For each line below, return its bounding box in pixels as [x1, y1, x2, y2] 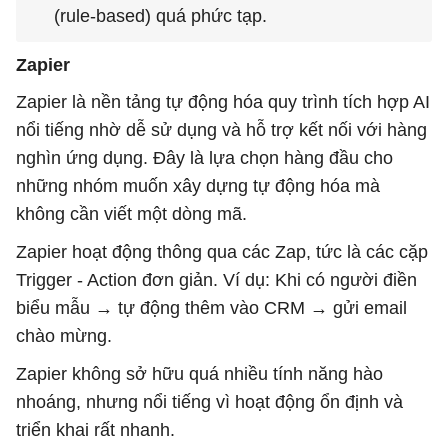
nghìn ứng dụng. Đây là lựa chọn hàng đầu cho [16, 148, 393, 169]
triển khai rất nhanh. [16, 420, 175, 441]
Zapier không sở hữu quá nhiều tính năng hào [16, 364, 383, 385]
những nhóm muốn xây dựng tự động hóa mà [16, 176, 380, 197]
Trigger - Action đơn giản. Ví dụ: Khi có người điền [16, 270, 417, 291]
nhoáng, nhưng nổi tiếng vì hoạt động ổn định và [16, 392, 403, 413]
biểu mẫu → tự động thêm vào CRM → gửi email [16, 298, 407, 319]
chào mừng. [16, 326, 112, 347]
